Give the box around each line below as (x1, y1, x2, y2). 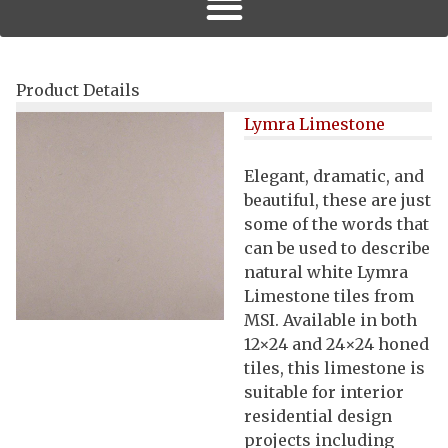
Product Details (16, 79, 140, 100)
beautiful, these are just (244, 189, 431, 210)
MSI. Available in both (244, 309, 417, 330)
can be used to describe (244, 237, 430, 258)
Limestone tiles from (244, 285, 414, 306)
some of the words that (244, 213, 429, 234)
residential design (244, 405, 392, 426)
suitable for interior (244, 381, 404, 402)
